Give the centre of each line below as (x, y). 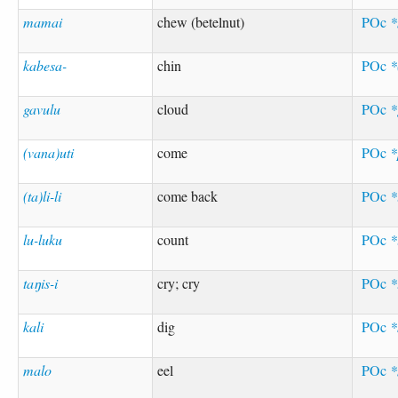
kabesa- (45, 65)
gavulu (42, 108)
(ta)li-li (43, 195)
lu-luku (43, 239)
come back (188, 195)
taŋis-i (41, 283)
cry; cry (179, 283)
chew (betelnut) (201, 21)
